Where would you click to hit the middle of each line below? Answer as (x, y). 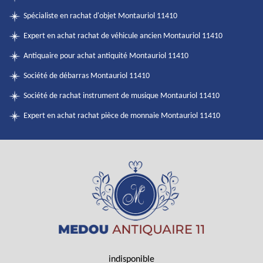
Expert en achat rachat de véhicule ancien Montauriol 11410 (123, 36)
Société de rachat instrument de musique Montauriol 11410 (122, 96)
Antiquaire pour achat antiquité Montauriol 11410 (106, 56)
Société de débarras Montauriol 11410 (87, 76)
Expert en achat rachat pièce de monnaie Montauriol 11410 (122, 116)
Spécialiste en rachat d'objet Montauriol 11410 (100, 16)
